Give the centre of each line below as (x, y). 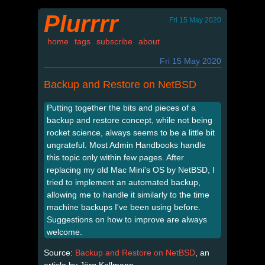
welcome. (64, 232)
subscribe (114, 41)
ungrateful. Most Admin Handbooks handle (126, 145)
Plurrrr (81, 24)
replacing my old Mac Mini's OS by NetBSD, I (131, 169)
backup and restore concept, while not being (130, 120)
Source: (59, 252)
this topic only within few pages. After (115, 157)
